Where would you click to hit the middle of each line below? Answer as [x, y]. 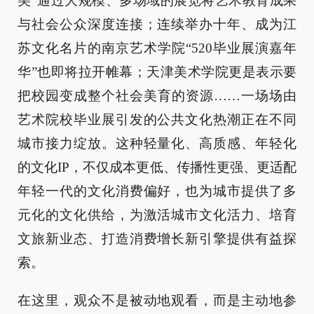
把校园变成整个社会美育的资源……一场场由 [157, 96]
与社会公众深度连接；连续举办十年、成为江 [157, 24]
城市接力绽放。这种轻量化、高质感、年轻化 [157, 143]
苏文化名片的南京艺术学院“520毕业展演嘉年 [157, 48]
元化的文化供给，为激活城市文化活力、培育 [157, 215]
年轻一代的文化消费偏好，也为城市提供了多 [157, 191]
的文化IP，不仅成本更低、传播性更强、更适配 [157, 167]
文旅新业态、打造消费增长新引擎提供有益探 [157, 239]
